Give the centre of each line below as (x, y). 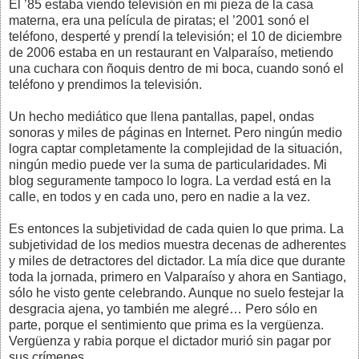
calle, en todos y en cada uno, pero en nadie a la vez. (159, 196)
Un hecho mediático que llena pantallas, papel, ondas (161, 116)
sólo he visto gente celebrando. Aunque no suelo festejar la (176, 292)
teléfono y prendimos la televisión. (105, 84)
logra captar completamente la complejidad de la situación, (175, 148)
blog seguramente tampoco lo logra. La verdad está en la (170, 180)
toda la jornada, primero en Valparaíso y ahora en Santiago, (177, 276)
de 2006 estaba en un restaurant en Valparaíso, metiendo (171, 52)
